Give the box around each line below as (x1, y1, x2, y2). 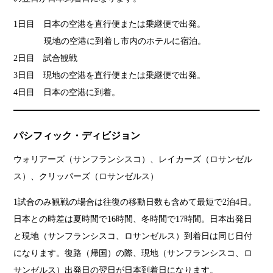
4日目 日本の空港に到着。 (13, 87, 121, 97)
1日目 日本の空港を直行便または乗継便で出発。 (13, 19, 206, 29)
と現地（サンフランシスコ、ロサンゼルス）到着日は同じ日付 (13, 231, 253, 241)
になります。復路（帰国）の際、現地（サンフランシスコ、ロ (13, 248, 253, 258)
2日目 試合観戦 (13, 53, 78, 63)
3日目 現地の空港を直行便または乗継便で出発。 (13, 70, 206, 80)
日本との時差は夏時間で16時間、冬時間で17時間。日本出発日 (13, 214, 253, 224)
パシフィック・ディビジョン (13, 130, 141, 141)
